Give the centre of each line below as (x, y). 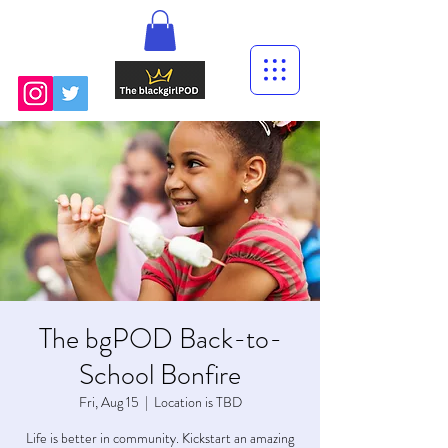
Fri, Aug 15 (108, 401)
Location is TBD (197, 401)
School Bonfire (160, 374)
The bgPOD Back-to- (160, 338)
